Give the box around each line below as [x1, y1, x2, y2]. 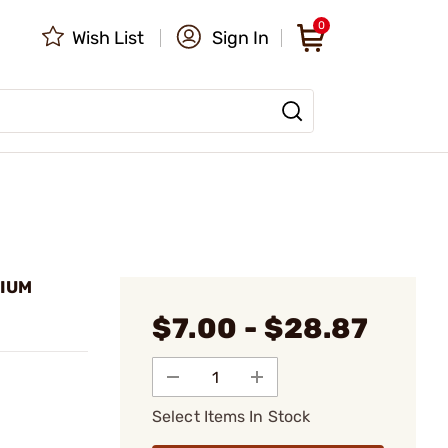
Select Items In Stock [152, 407, 311, 426]
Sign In [212, 27, 269, 49]
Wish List [72, 27, 144, 49]
